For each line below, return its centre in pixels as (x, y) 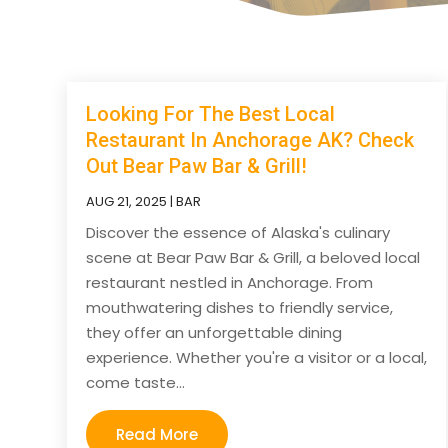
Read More (157, 434)
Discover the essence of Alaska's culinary (238, 232)
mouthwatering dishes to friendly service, (240, 307)
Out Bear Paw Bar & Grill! (197, 165)
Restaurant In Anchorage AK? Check (250, 139)
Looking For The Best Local (211, 113)
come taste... (136, 382)
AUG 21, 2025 (127, 201)
